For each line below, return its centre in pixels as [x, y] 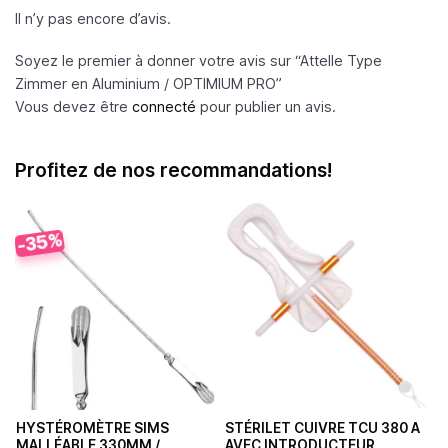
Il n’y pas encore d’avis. [93, 19]
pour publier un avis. [266, 107]
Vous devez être [73, 107]
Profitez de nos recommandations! [173, 170]
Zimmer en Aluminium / [94, 84]
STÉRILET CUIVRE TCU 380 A [322, 428]
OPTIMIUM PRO [224, 84]
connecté [164, 107]
